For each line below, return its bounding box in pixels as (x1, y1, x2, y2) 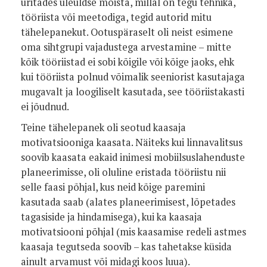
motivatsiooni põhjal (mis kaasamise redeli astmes (21, 225, 246, 238)
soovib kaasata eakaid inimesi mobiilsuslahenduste (21, 151, 245, 164)
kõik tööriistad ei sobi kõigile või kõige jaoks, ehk (21, 55, 234, 69)
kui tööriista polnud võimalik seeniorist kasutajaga (21, 70, 245, 83)
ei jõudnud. (21, 100, 71, 113)
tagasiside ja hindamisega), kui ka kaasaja (21, 210, 202, 223)
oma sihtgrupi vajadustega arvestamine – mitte (21, 41, 231, 54)
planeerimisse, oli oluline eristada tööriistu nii (21, 166, 226, 179)
